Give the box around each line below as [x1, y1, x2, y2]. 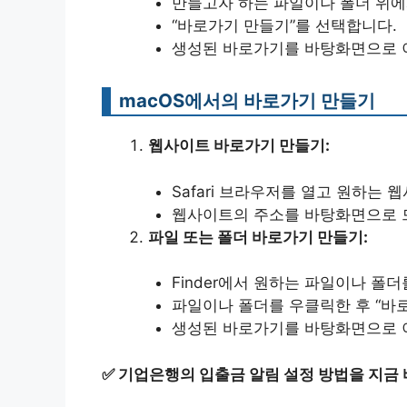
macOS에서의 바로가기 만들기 [119, 89, 375, 112]
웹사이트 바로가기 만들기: [148, 136, 330, 154]
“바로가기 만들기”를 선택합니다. [171, 16, 397, 35]
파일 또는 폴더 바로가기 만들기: [148, 227, 368, 246]
